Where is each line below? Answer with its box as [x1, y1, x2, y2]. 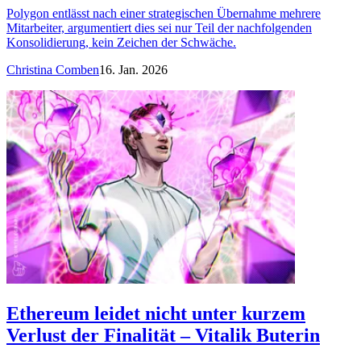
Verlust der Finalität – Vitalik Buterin [6, 324, 320, 346]
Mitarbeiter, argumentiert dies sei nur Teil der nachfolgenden [6, 20, 312, 35]
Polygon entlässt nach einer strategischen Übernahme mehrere [6, 6, 321, 20]
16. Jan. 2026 [99, 62, 168, 77]
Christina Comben [6, 62, 99, 77]
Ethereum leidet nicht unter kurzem [6, 302, 305, 324]
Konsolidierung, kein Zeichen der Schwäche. [6, 35, 236, 49]
